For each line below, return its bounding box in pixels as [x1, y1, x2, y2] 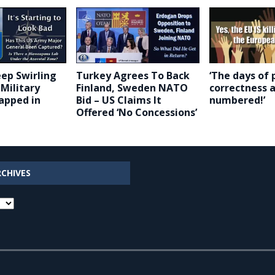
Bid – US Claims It [76, 93, 161, 107]
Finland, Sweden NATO [76, 80, 188, 95]
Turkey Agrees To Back [76, 68, 190, 82]
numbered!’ [209, 93, 265, 107]
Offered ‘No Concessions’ [76, 105, 197, 119]
